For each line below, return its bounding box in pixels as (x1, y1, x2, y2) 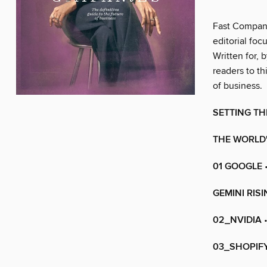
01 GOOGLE (213, 160, 262, 173)
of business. (213, 80, 262, 92)
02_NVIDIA (213, 214, 262, 227)
